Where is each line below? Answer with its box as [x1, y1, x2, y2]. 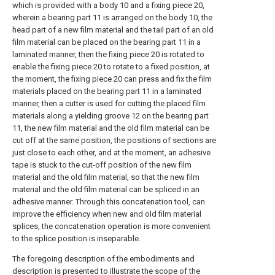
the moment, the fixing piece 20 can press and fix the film [12, 74, 212, 83]
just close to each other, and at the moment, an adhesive [12, 148, 211, 157]
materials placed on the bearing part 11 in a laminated [12, 87, 201, 96]
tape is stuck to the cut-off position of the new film [12, 160, 192, 169]
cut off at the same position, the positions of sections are [12, 136, 216, 145]
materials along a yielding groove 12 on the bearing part [12, 111, 209, 120]
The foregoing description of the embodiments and [12, 254, 195, 263]
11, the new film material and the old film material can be [12, 123, 209, 133]
